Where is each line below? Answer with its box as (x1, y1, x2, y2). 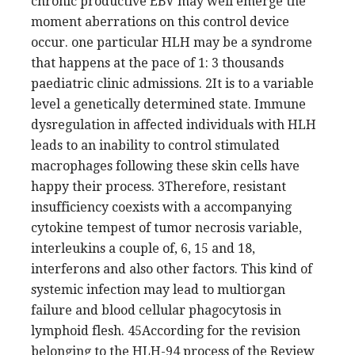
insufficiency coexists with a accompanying (31, 199, 292, 215)
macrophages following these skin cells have (31, 158, 300, 174)
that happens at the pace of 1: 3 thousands (31, 55, 284, 71)
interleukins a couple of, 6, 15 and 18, (31, 240, 255, 256)
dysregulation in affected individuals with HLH (31, 116, 316, 132)
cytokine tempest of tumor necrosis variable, (31, 219, 302, 235)
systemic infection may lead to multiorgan (31, 281, 285, 297)
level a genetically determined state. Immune (31, 96, 306, 112)
